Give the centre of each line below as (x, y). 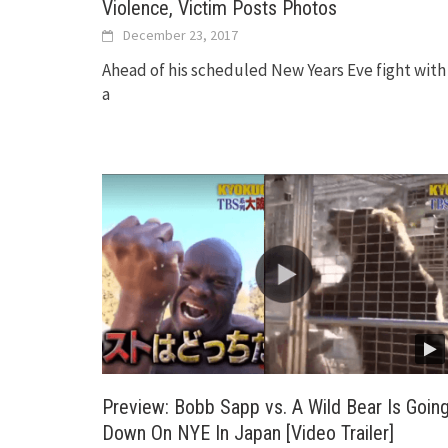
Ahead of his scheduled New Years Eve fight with (274, 69)
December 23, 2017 (180, 34)
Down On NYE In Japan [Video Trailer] (248, 433)
